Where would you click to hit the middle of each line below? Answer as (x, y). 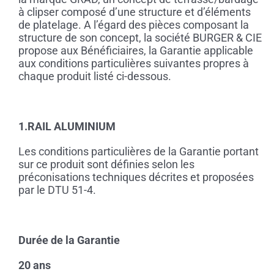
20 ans (38, 265)
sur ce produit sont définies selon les (106, 165)
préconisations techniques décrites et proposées (136, 177)
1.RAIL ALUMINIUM (67, 127)
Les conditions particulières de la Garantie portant (138, 152)
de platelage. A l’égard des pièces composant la (133, 25)
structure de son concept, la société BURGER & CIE (140, 38)
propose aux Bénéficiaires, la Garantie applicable (135, 51)
